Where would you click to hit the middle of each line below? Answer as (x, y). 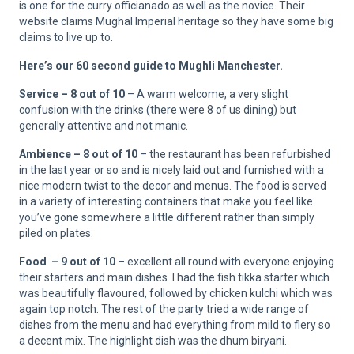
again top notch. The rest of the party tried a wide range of (164, 309)
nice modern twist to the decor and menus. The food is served (173, 186)
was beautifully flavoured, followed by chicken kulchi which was (176, 294)
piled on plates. (56, 233)
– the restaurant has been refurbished (234, 154)
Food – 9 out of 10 (67, 262)
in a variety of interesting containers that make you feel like (166, 202)
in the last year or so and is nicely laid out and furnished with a (171, 170)
